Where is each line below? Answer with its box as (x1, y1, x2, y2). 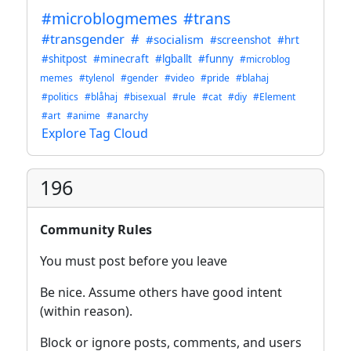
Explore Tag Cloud (42, 124, 148, 142)
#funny (198, 51, 233, 66)
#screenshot (210, 32, 271, 47)
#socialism (146, 31, 204, 47)
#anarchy (107, 108, 148, 122)
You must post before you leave (40, 251, 227, 270)
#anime (67, 108, 100, 122)
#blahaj (236, 71, 269, 85)
